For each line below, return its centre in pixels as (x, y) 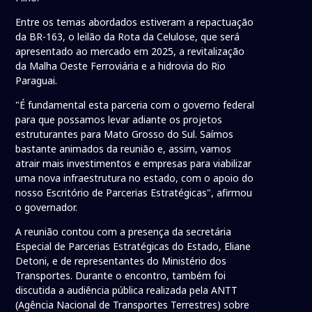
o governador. (47, 208)
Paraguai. (37, 81)
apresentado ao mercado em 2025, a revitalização (130, 52)
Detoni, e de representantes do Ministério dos (121, 261)
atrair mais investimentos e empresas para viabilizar (134, 164)
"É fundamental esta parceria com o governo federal (135, 105)
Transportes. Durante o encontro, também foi (121, 276)
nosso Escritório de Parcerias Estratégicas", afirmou (134, 193)
